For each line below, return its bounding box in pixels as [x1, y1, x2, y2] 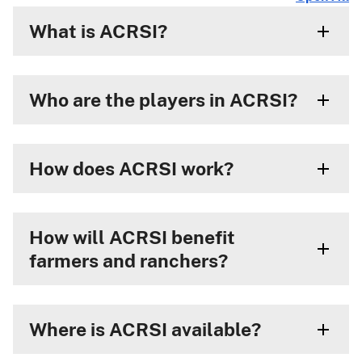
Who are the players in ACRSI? [29, 89, 297, 111]
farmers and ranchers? [29, 250, 228, 271]
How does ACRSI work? [29, 158, 234, 179]
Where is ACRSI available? [29, 318, 261, 340]
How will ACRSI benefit [29, 226, 235, 248]
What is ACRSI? [29, 20, 167, 42]
